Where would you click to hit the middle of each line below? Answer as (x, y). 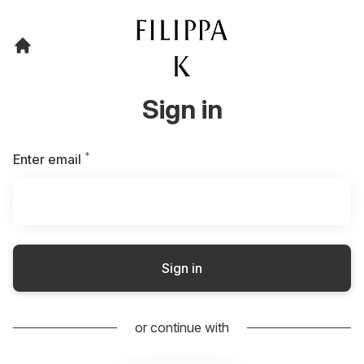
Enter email (47, 159)
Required (117, 158)
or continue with (182, 327)
